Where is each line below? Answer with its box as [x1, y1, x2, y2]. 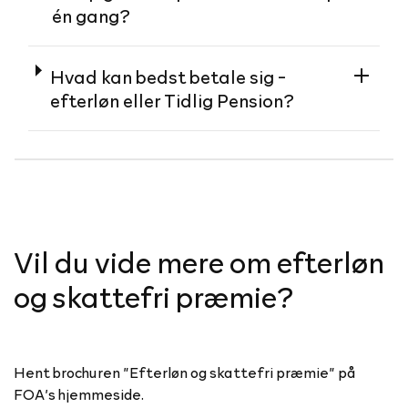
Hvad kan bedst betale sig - [50, 63, 287, 89]
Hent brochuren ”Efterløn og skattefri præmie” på [14, 362, 356, 382]
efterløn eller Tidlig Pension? [50, 87, 295, 113]
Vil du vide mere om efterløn [14, 240, 384, 281]
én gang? [52, 2, 131, 28]
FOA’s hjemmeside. [14, 383, 144, 404]
